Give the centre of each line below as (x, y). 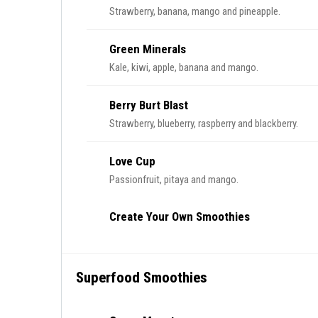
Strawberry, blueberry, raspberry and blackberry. (204, 124)
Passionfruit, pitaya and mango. (174, 180)
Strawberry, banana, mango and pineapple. (195, 11)
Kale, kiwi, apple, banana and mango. (184, 67)
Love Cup (132, 161)
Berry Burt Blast (149, 105)
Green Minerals (148, 49)
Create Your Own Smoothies (180, 216)
